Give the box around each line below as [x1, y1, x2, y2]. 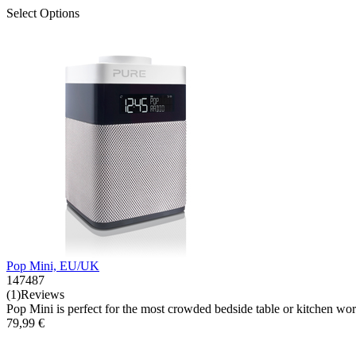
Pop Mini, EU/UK [6, 259, 99, 273]
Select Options [6, 6, 79, 20]
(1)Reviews [6, 288, 64, 301]
